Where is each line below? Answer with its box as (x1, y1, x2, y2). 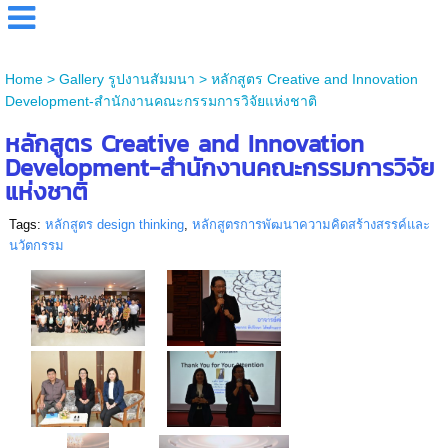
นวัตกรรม (8, 238, 64, 253)
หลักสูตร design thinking (44, 217, 184, 232)
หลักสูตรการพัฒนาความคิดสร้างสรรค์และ (191, 217, 430, 232)
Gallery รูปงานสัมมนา (58, 71, 195, 87)
